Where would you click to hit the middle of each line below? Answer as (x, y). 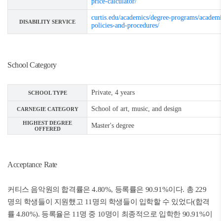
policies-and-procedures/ (125, 25)
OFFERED (47, 129)
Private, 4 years (113, 92)
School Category (32, 65)
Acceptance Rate (33, 165)
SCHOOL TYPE (47, 93)
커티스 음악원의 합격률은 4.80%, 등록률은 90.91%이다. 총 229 (107, 189)
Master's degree (113, 126)
